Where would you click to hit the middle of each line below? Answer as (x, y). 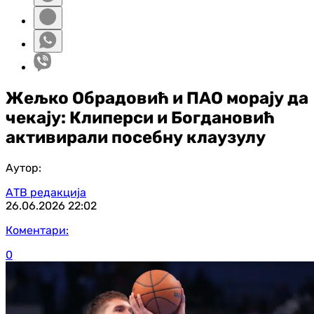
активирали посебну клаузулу (136, 137)
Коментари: (37, 230)
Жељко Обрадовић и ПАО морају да (157, 98)
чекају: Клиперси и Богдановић (140, 117)
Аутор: (23, 168)
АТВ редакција (46, 192)
